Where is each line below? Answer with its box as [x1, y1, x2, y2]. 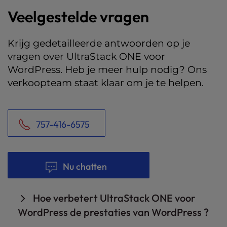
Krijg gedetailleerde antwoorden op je [8, 36, 190, 49]
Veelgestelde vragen [8, 7, 149, 26]
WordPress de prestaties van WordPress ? [18, 205, 209, 218]
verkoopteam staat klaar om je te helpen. [8, 76, 204, 89]
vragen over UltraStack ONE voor [8, 50, 165, 62]
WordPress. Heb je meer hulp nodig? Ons [8, 63, 207, 75]
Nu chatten [63, 160, 107, 172]
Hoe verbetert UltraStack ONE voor [33, 191, 196, 204]
